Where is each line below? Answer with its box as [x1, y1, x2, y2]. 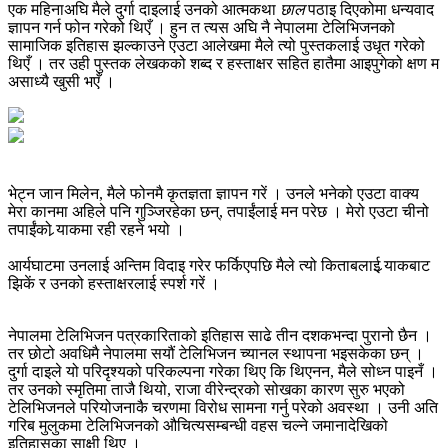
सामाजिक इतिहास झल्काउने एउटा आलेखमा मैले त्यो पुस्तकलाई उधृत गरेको [8, 37, 425, 55]
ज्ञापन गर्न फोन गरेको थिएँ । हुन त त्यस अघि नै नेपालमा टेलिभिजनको [8, 19, 395, 37]
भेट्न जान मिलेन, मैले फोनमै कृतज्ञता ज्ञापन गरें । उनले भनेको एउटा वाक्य [8, 185, 419, 203]
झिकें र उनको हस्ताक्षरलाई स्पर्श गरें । [8, 275, 220, 293]
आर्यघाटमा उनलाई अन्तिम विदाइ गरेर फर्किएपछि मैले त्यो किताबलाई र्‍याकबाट [8, 257, 430, 275]
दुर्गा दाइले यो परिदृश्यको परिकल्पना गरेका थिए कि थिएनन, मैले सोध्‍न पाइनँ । [8, 363, 438, 381]
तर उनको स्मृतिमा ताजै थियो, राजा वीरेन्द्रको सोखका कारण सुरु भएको [8, 381, 405, 399]
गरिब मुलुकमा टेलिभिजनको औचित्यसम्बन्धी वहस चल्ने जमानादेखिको [8, 417, 388, 435]
